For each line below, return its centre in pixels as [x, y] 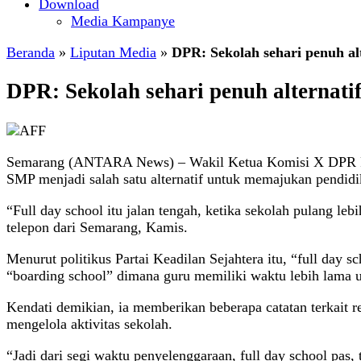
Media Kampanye [123, 21]
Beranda [31, 52]
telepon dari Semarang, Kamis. [97, 227]
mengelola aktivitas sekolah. [89, 324]
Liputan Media [113, 52]
